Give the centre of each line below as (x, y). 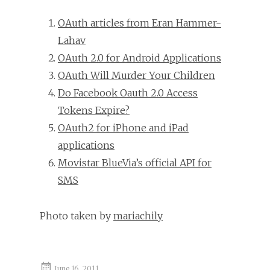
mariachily (138, 215)
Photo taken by (77, 215)
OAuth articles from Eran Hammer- (140, 23)
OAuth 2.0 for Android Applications (140, 58)
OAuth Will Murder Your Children (137, 75)
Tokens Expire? (94, 110)
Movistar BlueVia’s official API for (135, 162)
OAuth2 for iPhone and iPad (123, 127)
